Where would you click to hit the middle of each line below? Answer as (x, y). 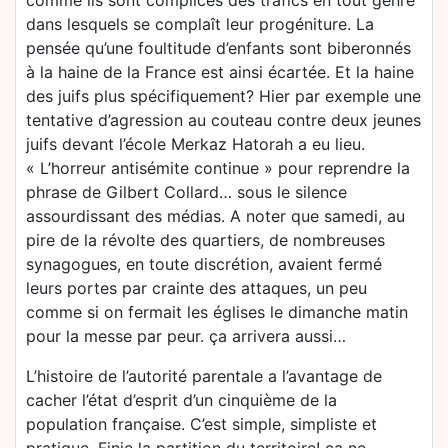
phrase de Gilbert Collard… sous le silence (186, 192)
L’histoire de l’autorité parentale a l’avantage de (204, 376)
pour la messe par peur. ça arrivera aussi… (186, 336)
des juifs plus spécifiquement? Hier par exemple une (223, 96)
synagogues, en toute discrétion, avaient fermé (204, 264)
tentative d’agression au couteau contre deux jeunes (223, 120)
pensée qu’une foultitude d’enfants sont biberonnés (218, 48)
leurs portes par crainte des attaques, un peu (196, 288)
